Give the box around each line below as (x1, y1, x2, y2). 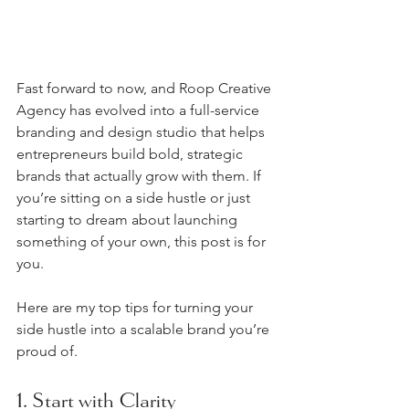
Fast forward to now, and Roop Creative (16, 79, 275, 97)
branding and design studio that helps (16, 123, 268, 141)
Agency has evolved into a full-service (16, 101, 263, 119)
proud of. (16, 342, 78, 360)
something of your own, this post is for (16, 233, 269, 250)
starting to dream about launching (16, 211, 241, 228)
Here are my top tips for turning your (16, 299, 257, 316)
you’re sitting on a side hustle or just (16, 189, 254, 206)
